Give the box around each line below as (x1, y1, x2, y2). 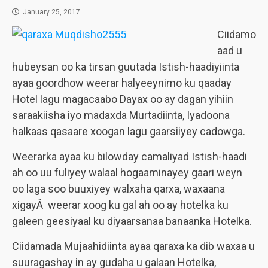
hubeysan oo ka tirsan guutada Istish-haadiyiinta (12, 60, 239, 73)
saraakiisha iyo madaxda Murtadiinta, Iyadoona (12, 109, 230, 121)
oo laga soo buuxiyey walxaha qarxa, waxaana (12, 182, 225, 195)
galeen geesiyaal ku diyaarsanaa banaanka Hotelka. (12, 215, 252, 227)
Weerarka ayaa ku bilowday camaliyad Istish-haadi (12, 150, 247, 163)
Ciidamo (217, 28, 256, 41)
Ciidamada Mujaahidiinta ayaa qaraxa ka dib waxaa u (12, 240, 255, 252)
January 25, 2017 (21, 8, 82, 16)
